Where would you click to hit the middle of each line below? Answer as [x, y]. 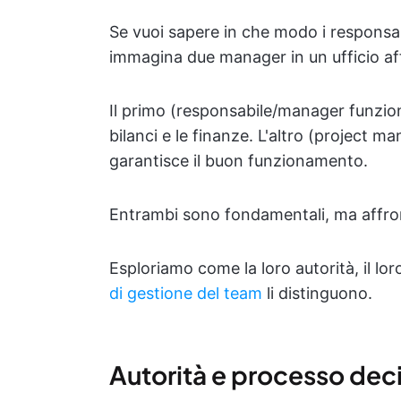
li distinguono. [317, 293]
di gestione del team [186, 293]
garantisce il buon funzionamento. [239, 161]
